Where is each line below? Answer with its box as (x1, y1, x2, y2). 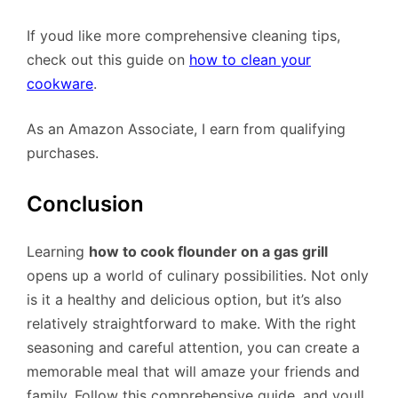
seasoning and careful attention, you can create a (27, 338, 360, 357)
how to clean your (189, 51, 311, 69)
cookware (27, 75, 93, 93)
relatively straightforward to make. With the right (27, 314, 356, 333)
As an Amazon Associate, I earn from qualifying (27, 120, 346, 139)
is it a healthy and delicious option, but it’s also (27, 291, 342, 309)
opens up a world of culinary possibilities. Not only (27, 267, 369, 285)
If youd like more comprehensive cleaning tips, (27, 27, 340, 45)
